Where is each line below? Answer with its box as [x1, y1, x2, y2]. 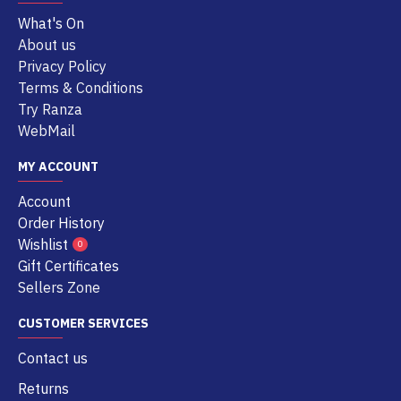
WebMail [18, 122, 75, 140]
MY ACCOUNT [18, 158, 98, 175]
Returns [18, 380, 69, 397]
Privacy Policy [18, 57, 107, 75]
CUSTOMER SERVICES [18, 315, 149, 331]
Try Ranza [18, 100, 82, 118]
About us [18, 36, 76, 54]
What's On [18, 14, 84, 32]
